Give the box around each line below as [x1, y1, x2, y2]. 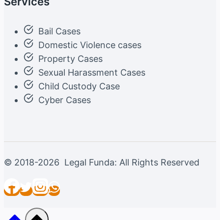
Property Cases [38, 54, 103, 64]
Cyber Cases [38, 95, 91, 106]
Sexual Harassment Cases [38, 67, 145, 78]
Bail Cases [38, 26, 81, 37]
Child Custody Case [38, 81, 120, 92]
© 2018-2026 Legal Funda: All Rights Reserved [4, 157, 199, 168]
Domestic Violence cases [38, 40, 141, 51]
